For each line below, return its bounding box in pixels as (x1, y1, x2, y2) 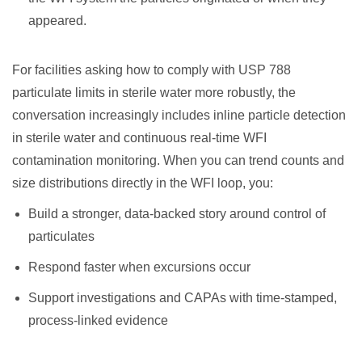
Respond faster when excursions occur (28, 260, 250, 274)
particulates (28, 229, 95, 243)
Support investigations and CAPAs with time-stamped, (28, 291, 337, 305)
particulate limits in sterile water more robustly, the (12, 86, 296, 99)
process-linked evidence (28, 314, 168, 327)
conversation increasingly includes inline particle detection (12, 108, 346, 122)
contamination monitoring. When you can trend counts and (12, 154, 344, 167)
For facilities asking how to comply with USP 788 (12, 63, 291, 77)
